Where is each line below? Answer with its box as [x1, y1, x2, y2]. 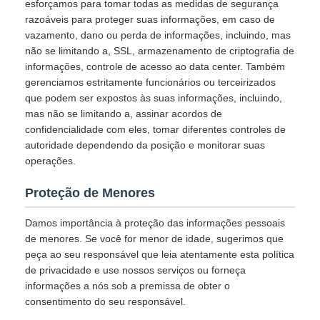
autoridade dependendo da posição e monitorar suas [25, 139, 265, 151]
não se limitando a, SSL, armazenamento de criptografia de [25, 45, 294, 56]
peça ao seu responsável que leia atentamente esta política [25, 249, 294, 260]
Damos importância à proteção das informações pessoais [25, 217, 285, 229]
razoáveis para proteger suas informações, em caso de [25, 14, 275, 25]
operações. [25, 155, 76, 166]
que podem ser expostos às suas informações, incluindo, [25, 92, 282, 104]
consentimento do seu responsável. [25, 296, 186, 307]
